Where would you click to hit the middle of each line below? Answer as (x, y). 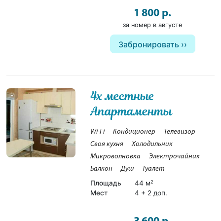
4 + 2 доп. (151, 193)
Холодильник (152, 144)
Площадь (106, 183)
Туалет (154, 169)
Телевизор (180, 132)
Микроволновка (116, 156)
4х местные (123, 96)
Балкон (102, 169)
